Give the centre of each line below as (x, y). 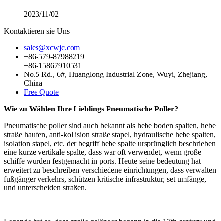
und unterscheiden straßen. (45, 188)
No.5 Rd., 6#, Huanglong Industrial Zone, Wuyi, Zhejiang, (115, 74)
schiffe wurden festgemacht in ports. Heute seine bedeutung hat (102, 161)
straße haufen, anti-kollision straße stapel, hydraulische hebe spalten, (110, 134)
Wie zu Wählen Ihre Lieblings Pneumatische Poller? (91, 109)
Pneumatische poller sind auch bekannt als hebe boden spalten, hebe (110, 126)
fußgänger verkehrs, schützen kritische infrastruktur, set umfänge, (105, 179)
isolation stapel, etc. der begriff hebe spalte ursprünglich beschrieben (110, 143)
